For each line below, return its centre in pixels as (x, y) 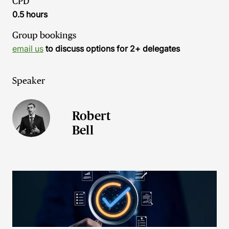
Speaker (29, 81)
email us (28, 49)
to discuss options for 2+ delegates (112, 49)
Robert (91, 116)
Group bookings (44, 35)
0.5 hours (30, 14)
